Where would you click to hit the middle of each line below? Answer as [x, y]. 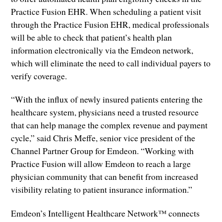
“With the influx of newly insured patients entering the [107, 99]
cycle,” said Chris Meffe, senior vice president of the [103, 138]
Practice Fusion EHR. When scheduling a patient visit [106, 12]
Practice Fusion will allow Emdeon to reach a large [101, 164]
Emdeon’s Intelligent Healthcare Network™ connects [106, 213]
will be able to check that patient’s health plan [92, 37]
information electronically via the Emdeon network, [102, 50]
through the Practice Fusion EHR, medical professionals [110, 25]
